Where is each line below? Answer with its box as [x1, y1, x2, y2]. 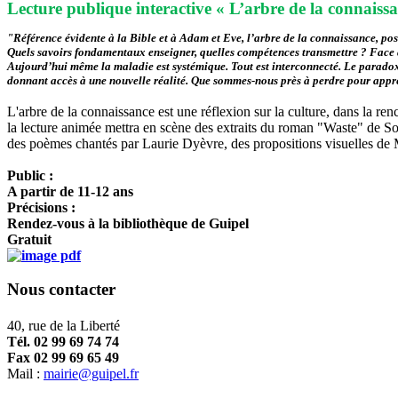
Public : [7, 167, 53, 183]
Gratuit [7, 231, 52, 247]
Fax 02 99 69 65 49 [7, 350, 119, 366]
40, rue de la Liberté [7, 318, 120, 334]
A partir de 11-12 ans [7, 183, 133, 199]
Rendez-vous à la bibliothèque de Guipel [7, 215, 249, 231]
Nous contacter [7, 280, 115, 299]
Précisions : [7, 199, 76, 215]
